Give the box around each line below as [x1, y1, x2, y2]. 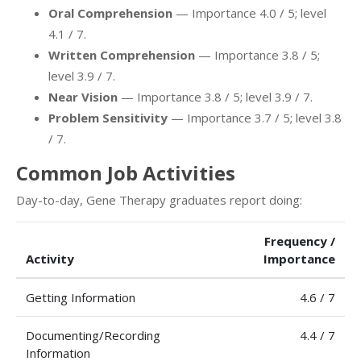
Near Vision [48, 88, 118, 105]
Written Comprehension [48, 46, 195, 63]
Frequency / [264, 232, 335, 249]
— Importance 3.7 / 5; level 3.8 [168, 109, 342, 126]
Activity [26, 250, 74, 267]
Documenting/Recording [26, 326, 160, 343]
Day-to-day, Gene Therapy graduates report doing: [16, 191, 302, 208]
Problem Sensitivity [48, 109, 168, 126]
